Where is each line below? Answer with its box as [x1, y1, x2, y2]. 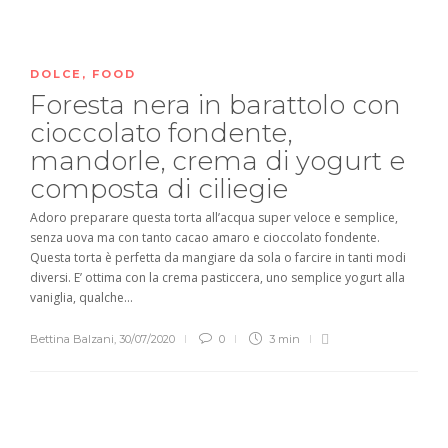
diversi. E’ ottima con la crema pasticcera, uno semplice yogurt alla [30, 269, 405, 287]
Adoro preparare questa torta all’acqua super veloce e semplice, [30, 209, 398, 227]
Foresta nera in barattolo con [30, 89, 401, 122]
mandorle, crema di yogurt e [30, 145, 405, 178]
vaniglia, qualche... [30, 289, 133, 307]
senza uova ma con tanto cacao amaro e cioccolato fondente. [30, 229, 380, 247]
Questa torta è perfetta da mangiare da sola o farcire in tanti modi [30, 249, 406, 267]
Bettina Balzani [30, 332, 114, 347]
